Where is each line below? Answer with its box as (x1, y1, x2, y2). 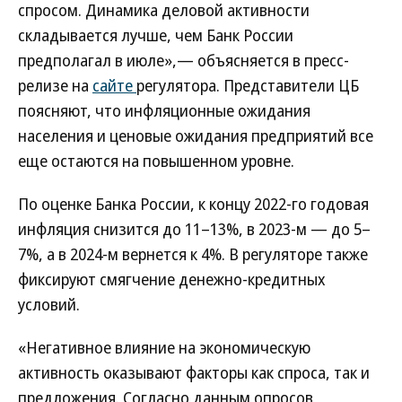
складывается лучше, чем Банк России (18, 24, 293, 46)
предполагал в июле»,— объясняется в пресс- (18, 49, 349, 71)
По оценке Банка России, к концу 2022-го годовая (18, 193, 369, 214)
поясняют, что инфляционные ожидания (18, 100, 310, 121)
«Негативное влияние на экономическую (18, 336, 310, 358)
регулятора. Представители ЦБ (136, 74, 359, 96)
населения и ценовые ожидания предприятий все (18, 125, 373, 146)
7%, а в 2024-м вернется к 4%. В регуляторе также (18, 243, 368, 265)
